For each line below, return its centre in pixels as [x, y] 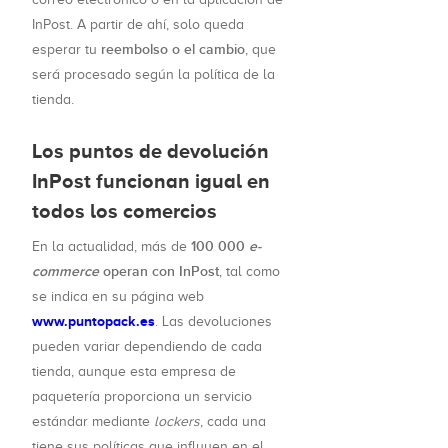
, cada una [233, 422]
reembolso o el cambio [173, 50]
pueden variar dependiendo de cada [147, 347]
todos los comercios [124, 211]
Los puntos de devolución [150, 151]
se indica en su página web [118, 297]
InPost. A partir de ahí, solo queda [138, 25]
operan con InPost [159, 272]
